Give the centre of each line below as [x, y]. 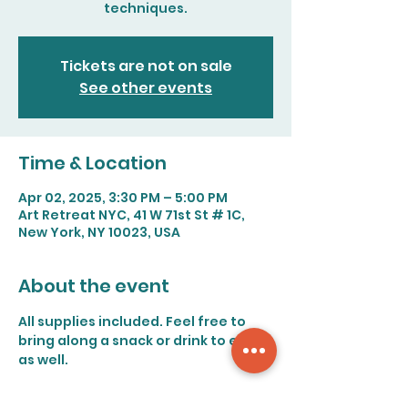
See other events [146, 88]
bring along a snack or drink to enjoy [144, 341]
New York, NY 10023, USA [99, 232]
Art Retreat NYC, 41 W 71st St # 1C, [132, 215]
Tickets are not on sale [146, 66]
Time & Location [92, 163]
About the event [94, 286]
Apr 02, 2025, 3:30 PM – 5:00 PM [123, 198]
